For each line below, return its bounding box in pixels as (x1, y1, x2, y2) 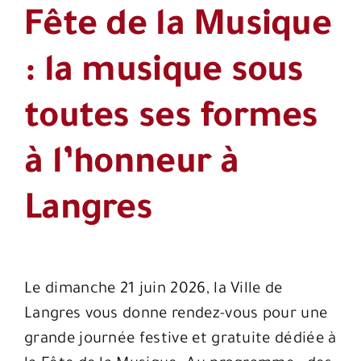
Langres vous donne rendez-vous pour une (24, 306, 328, 324)
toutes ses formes (24, 100, 318, 139)
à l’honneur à (24, 146, 239, 185)
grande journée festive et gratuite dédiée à (24, 331, 337, 349)
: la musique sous (24, 54, 304, 93)
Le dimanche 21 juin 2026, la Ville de (24, 281, 283, 299)
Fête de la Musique (24, 8, 332, 48)
